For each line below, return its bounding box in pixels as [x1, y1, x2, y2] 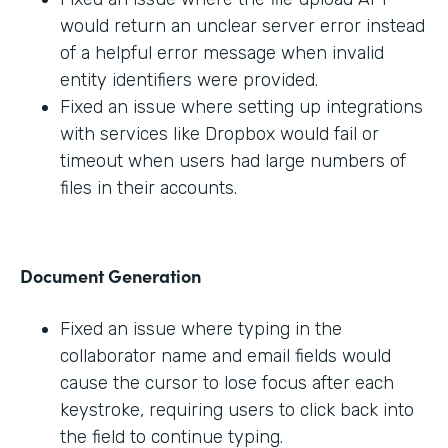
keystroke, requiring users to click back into [60, 399, 414, 422]
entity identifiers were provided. [60, 69, 318, 92]
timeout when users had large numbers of [60, 150, 406, 173]
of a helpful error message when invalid [60, 42, 384, 65]
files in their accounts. [60, 177, 237, 200]
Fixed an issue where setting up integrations [60, 96, 423, 119]
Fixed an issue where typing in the [60, 318, 342, 341]
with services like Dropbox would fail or [60, 123, 379, 146]
